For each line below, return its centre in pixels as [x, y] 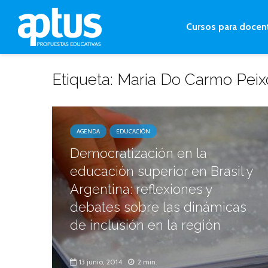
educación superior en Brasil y [162, 171]
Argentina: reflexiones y [141, 189]
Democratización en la [138, 153]
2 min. [147, 262]
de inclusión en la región [145, 225]
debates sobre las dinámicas [158, 207]
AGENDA [88, 131]
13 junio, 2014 [100, 262]
